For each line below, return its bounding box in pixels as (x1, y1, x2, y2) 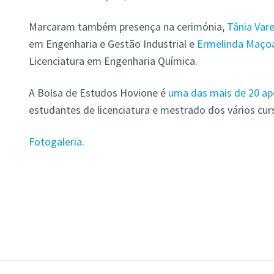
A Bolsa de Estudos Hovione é (28, 86, 166, 100)
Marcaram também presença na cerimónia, (28, 20, 224, 34)
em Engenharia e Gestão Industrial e (28, 37, 194, 51)
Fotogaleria (28, 135, 82, 149)
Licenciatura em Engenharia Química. (28, 54, 198, 68)
